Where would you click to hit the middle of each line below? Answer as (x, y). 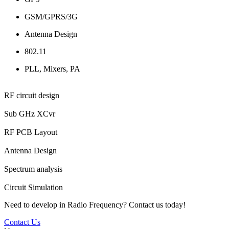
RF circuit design (32, 95)
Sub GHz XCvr (30, 113)
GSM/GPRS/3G (51, 16)
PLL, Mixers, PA (52, 68)
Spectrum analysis (33, 169)
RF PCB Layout (31, 132)
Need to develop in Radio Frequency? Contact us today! (95, 204)
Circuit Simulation (33, 187)
